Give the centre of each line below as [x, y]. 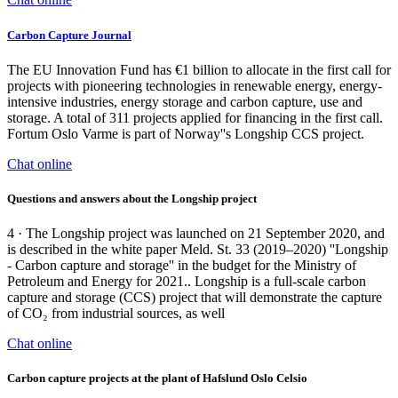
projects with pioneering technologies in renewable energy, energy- [195, 85]
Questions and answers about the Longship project [132, 198]
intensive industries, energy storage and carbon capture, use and [185, 101]
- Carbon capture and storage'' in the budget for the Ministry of [182, 266]
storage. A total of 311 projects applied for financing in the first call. [195, 117]
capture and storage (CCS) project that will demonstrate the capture [195, 298]
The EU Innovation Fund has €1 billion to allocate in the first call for [199, 69]
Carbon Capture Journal [69, 35]
